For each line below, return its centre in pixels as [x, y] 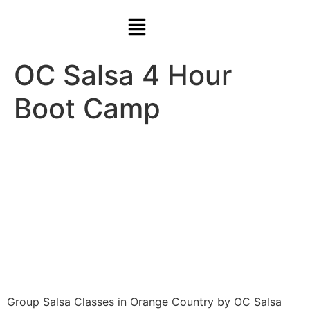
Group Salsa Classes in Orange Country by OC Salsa [144, 301]
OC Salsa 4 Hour [123, 75]
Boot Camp [87, 108]
